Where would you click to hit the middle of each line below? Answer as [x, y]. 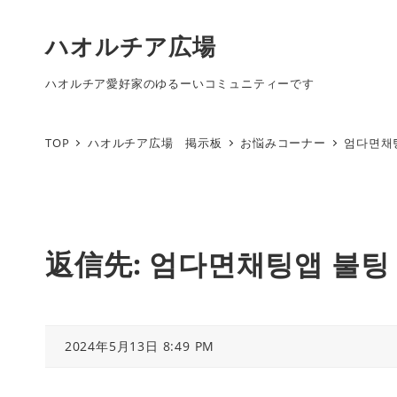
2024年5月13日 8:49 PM [140, 346]
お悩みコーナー [283, 142]
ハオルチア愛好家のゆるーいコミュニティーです [180, 83]
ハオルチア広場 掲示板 [155, 142]
